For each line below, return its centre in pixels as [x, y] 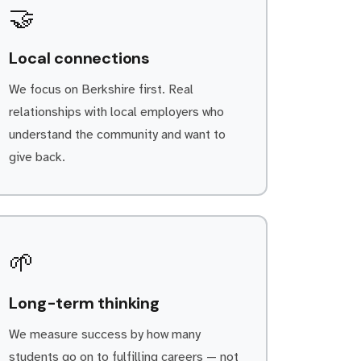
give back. [37, 157]
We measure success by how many [105, 334]
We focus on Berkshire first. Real [102, 89]
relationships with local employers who [117, 112]
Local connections [79, 58]
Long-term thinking [84, 303]
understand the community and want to [118, 135]
